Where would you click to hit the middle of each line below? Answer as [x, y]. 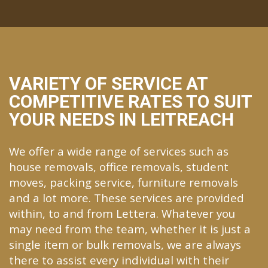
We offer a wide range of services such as [119, 151]
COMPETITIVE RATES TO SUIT [130, 101]
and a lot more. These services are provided [127, 197]
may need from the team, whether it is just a [130, 229]
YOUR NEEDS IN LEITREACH [121, 119]
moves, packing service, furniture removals [124, 182]
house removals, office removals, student [119, 166]
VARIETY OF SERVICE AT [108, 83]
